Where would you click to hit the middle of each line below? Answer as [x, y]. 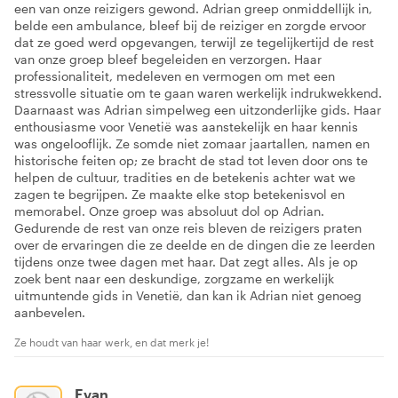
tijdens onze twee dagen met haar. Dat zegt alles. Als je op [186, 262]
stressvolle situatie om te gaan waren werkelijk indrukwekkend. [198, 93]
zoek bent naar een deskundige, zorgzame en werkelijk [174, 279]
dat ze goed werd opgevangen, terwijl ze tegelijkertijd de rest [194, 43]
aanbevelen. [50, 313]
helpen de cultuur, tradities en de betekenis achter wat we [185, 178]
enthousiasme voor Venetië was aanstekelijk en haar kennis [186, 127]
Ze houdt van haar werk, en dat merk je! [111, 342]
